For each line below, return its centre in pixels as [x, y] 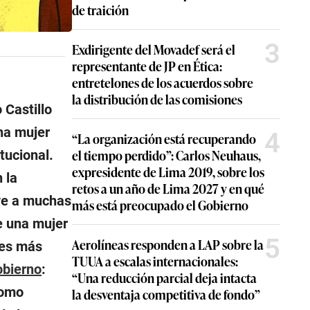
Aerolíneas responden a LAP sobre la [168, 244]
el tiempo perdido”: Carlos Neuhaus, [166, 155]
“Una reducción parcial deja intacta [164, 277]
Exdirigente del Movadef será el [154, 49]
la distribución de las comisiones [157, 99]
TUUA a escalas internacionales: [155, 261]
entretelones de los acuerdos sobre [163, 82]
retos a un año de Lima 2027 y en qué [168, 188]
